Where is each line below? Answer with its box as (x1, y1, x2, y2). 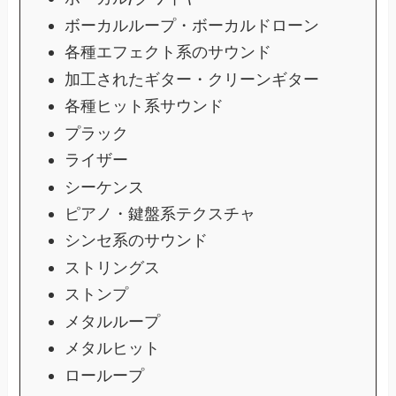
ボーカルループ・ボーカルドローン (64, 15, 319, 34)
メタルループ (64, 311, 160, 331)
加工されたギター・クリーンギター (64, 69, 319, 88)
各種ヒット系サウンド (64, 96, 224, 116)
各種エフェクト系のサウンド (64, 42, 271, 62)
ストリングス (64, 257, 160, 277)
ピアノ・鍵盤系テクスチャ (64, 203, 255, 223)
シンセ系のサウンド (64, 231, 208, 250)
